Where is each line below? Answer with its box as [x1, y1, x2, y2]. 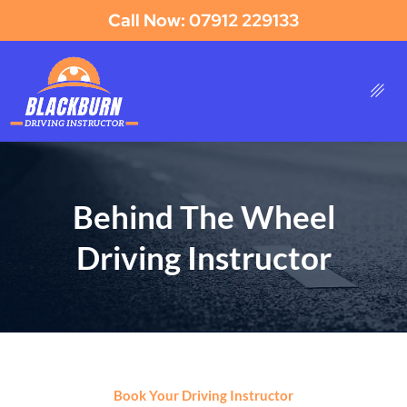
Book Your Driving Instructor [114, 386, 293, 403]
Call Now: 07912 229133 [108, 9, 299, 32]
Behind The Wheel [72, 196, 335, 235]
